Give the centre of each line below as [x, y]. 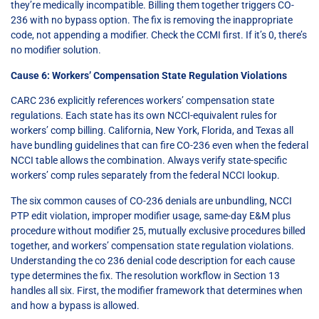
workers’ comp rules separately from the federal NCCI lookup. [145, 176]
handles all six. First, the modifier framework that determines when [157, 290]
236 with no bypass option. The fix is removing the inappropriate [152, 20]
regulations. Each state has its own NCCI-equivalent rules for [144, 116]
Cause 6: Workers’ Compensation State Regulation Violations [149, 75]
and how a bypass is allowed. [75, 305]
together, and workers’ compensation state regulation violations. [152, 245]
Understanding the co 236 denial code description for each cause [153, 260]
